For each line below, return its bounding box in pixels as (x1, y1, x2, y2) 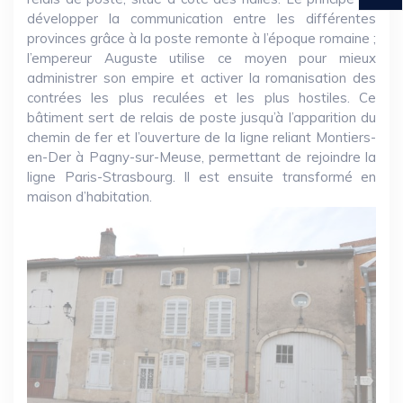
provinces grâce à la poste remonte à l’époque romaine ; (27, 30, 376, 47)
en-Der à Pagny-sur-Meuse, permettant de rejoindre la (27, 148, 376, 166)
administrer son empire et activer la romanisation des (27, 69, 376, 86)
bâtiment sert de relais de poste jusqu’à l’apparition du (27, 109, 376, 126)
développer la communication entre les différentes (27, 10, 376, 27)
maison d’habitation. (27, 188, 152, 205)
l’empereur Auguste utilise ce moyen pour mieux (27, 49, 376, 67)
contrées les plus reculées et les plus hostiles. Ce (27, 89, 376, 106)
